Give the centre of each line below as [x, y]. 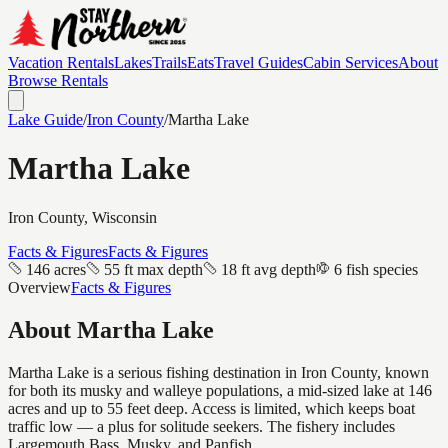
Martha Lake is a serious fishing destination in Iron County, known [218, 372]
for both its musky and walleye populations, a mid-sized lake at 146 [220, 390]
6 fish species [376, 269]
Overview [39, 287]
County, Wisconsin [95, 217]
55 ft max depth [153, 269]
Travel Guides [258, 62]
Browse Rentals [58, 80]
